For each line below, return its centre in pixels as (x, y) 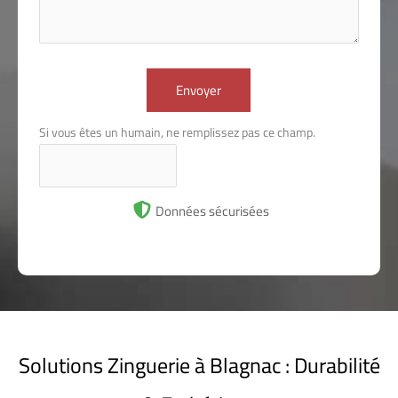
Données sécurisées (212, 211)
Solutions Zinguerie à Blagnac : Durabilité (199, 366)
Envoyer (199, 90)
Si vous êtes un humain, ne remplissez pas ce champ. (177, 132)
